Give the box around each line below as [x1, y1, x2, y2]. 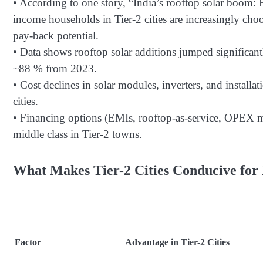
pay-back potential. [13, 29, 99, 42]
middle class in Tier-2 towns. [13, 128, 142, 141]
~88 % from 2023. [13, 62, 97, 75]
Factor [15, 237, 41, 248]
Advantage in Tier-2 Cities [125, 237, 230, 248]
